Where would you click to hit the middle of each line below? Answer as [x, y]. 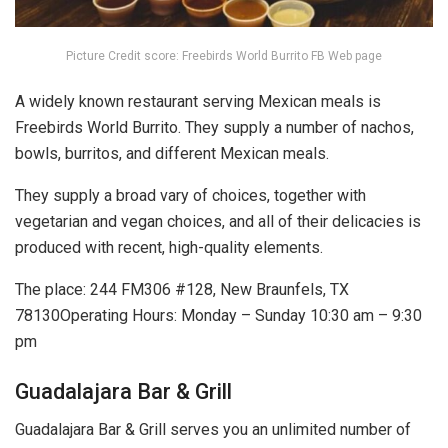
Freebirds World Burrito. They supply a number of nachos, [214, 128]
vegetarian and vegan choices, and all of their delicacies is [218, 222]
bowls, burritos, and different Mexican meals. [172, 154]
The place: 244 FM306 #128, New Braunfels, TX [182, 290]
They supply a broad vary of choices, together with [190, 196]
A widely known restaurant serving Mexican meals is [198, 102]
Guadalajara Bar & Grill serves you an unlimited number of [213, 430]
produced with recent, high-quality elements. [169, 248]
